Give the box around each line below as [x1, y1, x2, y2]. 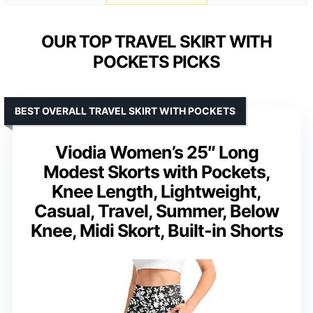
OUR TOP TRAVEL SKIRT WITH [41, 31, 272, 52]
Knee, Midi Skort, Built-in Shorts [30, 219, 283, 241]
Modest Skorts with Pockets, [43, 161, 270, 182]
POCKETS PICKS [93, 51, 220, 72]
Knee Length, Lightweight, [52, 180, 261, 202]
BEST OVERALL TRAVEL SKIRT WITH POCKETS [15, 104, 235, 117]
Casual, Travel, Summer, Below [34, 200, 279, 221]
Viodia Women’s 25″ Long [54, 141, 259, 163]
